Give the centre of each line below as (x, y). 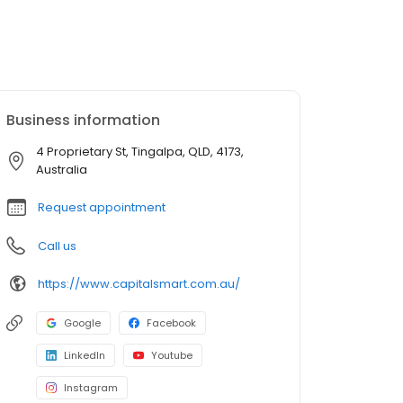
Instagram (91, 388)
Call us (57, 246)
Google (82, 323)
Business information (83, 120)
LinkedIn (85, 355)
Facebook (171, 323)
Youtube (172, 355)
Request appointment (102, 207)
